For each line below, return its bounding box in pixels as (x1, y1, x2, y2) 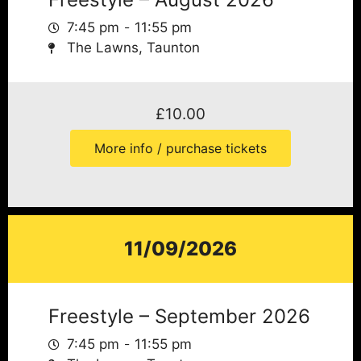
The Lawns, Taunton (66, 39, 200, 56)
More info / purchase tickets (94, 140, 267, 156)
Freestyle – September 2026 (48, 305, 310, 328)
